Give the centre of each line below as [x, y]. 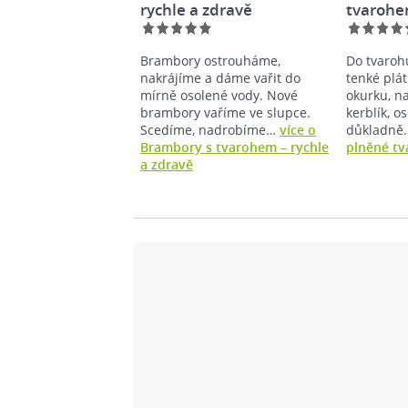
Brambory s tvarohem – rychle [235, 147]
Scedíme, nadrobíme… [210, 129]
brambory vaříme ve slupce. [225, 112]
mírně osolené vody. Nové [219, 95]
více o [298, 129]
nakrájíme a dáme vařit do [220, 77]
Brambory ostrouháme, [210, 60]
